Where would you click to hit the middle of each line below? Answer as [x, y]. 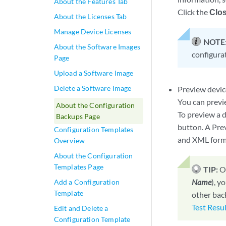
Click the [194, 12]
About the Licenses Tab [90, 16]
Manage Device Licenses [93, 32]
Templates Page [79, 167]
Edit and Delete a [81, 208]
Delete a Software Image [93, 88]
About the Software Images [97, 47]
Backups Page [78, 116]
